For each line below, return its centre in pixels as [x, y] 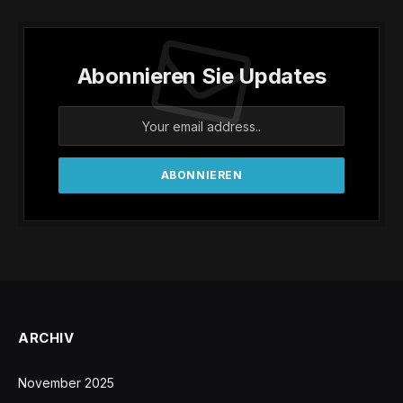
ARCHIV [46, 338]
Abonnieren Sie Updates [201, 76]
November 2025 [66, 383]
